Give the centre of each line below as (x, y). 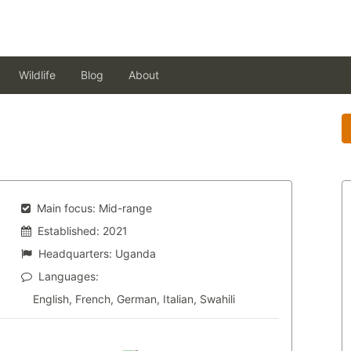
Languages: (68, 276)
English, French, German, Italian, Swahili (134, 299)
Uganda (135, 253)
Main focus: (66, 208)
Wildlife (37, 75)
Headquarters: (75, 253)
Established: (68, 231)
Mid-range (125, 208)
